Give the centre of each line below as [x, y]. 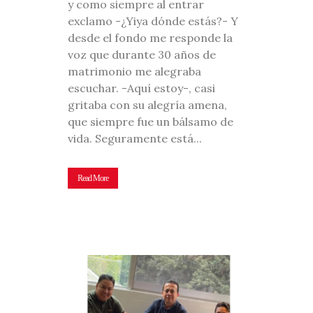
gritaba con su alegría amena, [147, 104]
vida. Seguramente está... [135, 138]
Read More [93, 178]
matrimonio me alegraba [134, 71]
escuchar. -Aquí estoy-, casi [141, 88]
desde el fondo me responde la [150, 37]
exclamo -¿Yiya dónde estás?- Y [153, 21]
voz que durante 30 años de [142, 54]
